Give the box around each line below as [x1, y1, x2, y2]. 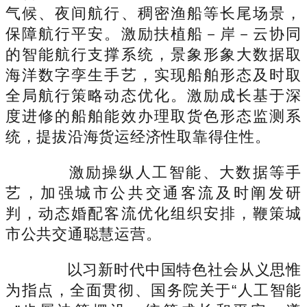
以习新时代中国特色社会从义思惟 [36, 260, 302, 278]
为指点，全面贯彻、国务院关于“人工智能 [5, 281, 302, 299]
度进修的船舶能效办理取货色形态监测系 [5, 107, 302, 125]
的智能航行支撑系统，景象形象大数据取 [5, 45, 302, 63]
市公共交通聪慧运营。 [5, 225, 162, 243]
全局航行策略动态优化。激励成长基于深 [5, 86, 302, 104]
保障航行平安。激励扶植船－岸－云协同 [5, 25, 302, 42]
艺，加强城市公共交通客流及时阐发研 [5, 184, 302, 201]
